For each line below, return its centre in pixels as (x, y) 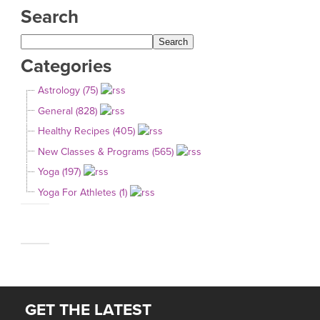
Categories (66, 66)
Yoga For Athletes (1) (82, 192)
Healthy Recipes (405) (86, 131)
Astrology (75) (68, 91)
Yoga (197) (59, 172)
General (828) (67, 111)
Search (50, 16)
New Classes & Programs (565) (106, 151)
